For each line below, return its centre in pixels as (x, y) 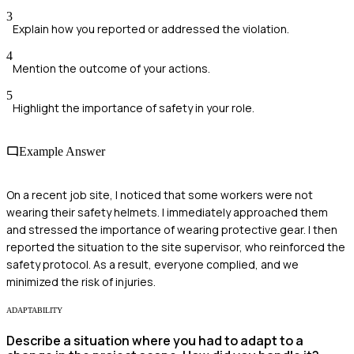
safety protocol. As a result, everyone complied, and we (153, 265)
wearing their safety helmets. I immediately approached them (167, 213)
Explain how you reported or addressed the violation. (151, 28)
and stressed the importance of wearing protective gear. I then (172, 230)
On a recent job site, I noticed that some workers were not (160, 195)
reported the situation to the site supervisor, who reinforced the (176, 247)
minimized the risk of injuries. (81, 282)
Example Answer (62, 151)
